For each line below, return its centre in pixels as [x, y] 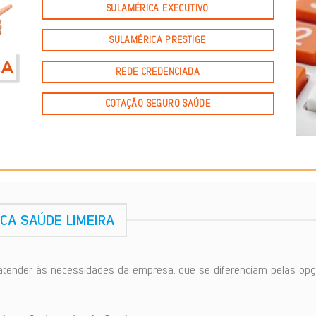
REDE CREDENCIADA [157, 71]
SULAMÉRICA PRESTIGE [158, 40]
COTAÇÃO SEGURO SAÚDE [158, 103]
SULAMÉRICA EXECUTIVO [158, 8]
